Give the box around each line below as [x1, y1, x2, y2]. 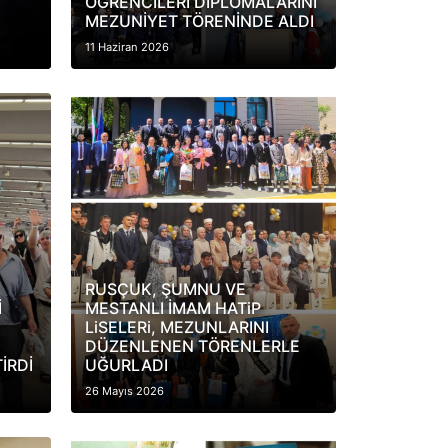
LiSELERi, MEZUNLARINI [84, 317, 269, 337]
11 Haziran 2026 [84, 40, 169, 54]
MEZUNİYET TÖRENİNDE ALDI [84, 11, 314, 31]
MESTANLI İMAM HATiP [84, 298, 261, 318]
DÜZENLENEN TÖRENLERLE [84, 336, 300, 356]
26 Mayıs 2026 [84, 384, 164, 398]
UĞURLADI [84, 355, 168, 375]
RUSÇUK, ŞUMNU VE [84, 279, 246, 299]
